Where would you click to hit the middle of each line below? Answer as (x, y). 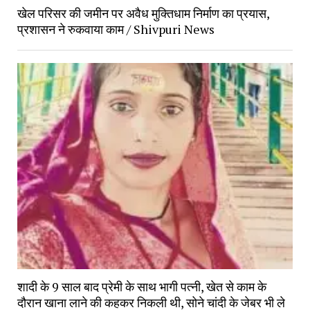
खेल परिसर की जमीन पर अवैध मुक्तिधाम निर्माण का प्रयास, (143, 13)
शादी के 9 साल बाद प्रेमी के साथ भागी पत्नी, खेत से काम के (142, 286)
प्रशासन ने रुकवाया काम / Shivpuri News (116, 29)
